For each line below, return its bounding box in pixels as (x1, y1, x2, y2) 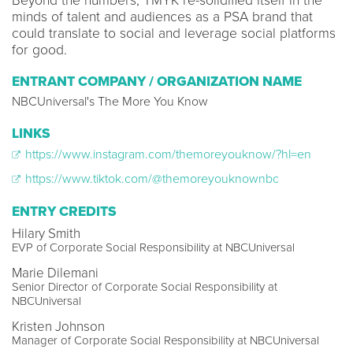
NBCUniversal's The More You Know (12, 94, 208, 110)
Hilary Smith (12, 225, 80, 242)
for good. (12, 42, 75, 58)
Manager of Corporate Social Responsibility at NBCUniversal (12, 333, 319, 347)
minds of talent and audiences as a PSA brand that (12, 9, 313, 25)
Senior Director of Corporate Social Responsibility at (12, 279, 277, 294)
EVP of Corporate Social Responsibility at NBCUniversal (12, 240, 295, 255)
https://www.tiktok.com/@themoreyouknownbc (22, 170, 279, 187)
